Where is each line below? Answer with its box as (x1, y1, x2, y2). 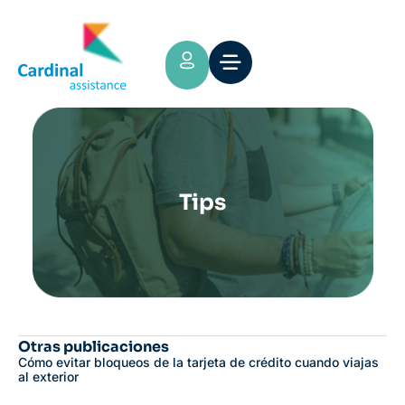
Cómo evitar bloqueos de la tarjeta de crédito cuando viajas (18, 353, 379, 370)
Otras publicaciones (18, 336, 169, 356)
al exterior (18, 368, 79, 384)
